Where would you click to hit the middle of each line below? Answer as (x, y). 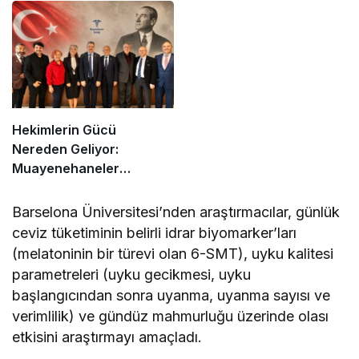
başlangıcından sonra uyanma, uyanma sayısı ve (171, 295)
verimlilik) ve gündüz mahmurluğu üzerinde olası (171, 316)
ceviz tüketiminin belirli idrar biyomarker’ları (155, 233)
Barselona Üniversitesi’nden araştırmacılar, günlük (176, 212)
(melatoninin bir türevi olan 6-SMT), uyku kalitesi (173, 254)
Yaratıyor (215, 36)
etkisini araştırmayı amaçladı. (107, 337)
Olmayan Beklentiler (249, 17)
